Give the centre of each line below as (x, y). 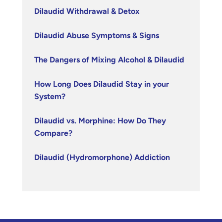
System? (50, 97)
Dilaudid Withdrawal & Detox (87, 11)
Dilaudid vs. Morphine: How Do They (100, 121)
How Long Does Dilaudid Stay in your (102, 84)
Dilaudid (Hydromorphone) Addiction (102, 158)
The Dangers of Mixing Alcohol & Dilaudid (109, 60)
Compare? (53, 133)
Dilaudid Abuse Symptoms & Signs (97, 36)
